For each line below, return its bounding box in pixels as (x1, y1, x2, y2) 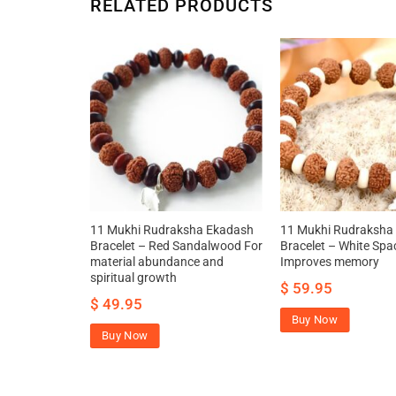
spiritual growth (89, 270, 177, 286)
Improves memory (279, 254, 379, 270)
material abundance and (89, 254, 224, 270)
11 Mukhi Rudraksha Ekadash (89, 222, 254, 238)
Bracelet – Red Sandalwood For (89, 238, 263, 254)
